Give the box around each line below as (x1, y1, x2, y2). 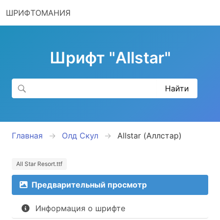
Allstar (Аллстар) (117, 131, 182, 140)
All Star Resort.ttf (16, 160, 62, 167)
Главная (12, 131, 43, 140)
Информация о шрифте (35, 203, 125, 213)
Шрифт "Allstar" (49, 48, 171, 67)
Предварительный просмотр (31, 180, 147, 190)
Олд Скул (62, 131, 98, 140)
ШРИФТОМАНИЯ (6, 8, 71, 18)
